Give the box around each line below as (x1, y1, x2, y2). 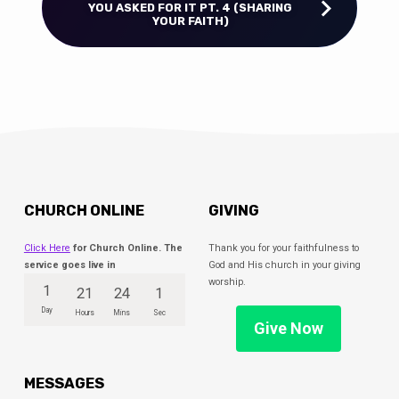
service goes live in (23, 258, 116, 271)
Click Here (23, 241, 70, 254)
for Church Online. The (69, 241, 183, 254)
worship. (208, 275, 246, 288)
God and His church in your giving (208, 258, 361, 271)
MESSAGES (23, 374, 104, 392)
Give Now (254, 318, 324, 338)
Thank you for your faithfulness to (208, 241, 359, 254)
